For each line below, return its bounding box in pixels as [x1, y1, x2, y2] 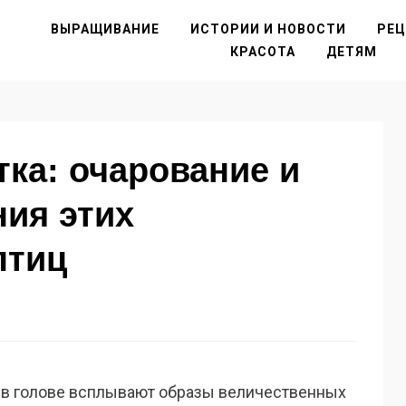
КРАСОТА [230, 43, 295, 59]
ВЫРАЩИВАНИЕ [51, 21, 159, 36]
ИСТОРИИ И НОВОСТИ [190, 21, 346, 36]
